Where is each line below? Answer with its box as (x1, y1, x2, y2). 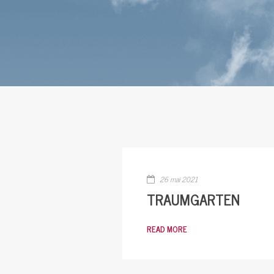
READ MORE (146, 223, 187, 235)
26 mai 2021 (157, 173, 198, 185)
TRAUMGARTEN (146, 187, 240, 211)
